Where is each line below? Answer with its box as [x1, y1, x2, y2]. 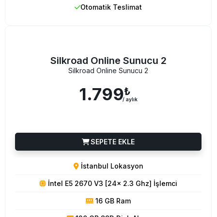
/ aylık [123, 96, 138, 103]
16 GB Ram [93, 196, 131, 205]
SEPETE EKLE [89, 137, 135, 146]
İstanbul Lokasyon [78, 161, 143, 170]
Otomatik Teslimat [80, 2, 142, 11]
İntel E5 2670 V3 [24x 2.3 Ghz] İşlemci [46, 179, 177, 187]
